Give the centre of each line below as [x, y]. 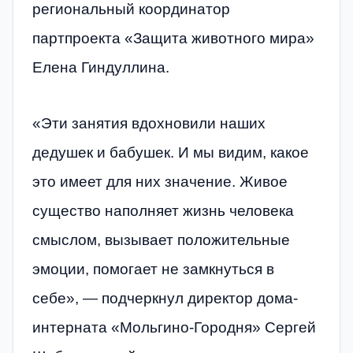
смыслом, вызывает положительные [161, 240]
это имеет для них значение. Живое [160, 182]
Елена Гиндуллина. [101, 67]
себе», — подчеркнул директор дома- [165, 299]
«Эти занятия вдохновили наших [149, 124]
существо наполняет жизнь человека [163, 211]
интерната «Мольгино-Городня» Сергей [174, 328]
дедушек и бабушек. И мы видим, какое [171, 153]
